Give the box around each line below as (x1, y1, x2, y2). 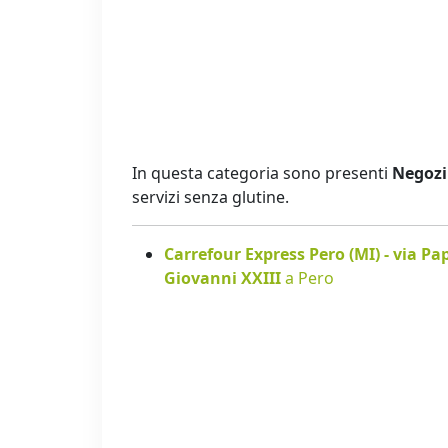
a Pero (285, 267, 334, 290)
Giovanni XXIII (164, 267, 285, 290)
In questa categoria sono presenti (132, 162, 392, 185)
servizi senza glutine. (132, 186, 289, 209)
